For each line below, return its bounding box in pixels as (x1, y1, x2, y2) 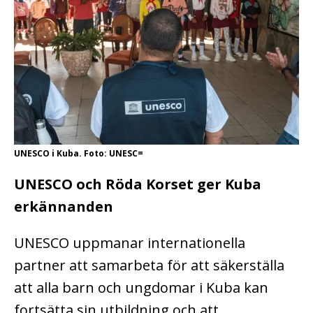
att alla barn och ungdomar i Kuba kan (14, 278, 268, 298)
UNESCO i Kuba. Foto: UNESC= (14, 147, 143, 160)
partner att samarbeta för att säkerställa (14, 256, 284, 275)
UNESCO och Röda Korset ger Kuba (14, 175, 261, 194)
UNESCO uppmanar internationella (14, 233, 245, 253)
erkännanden (14, 197, 113, 217)
